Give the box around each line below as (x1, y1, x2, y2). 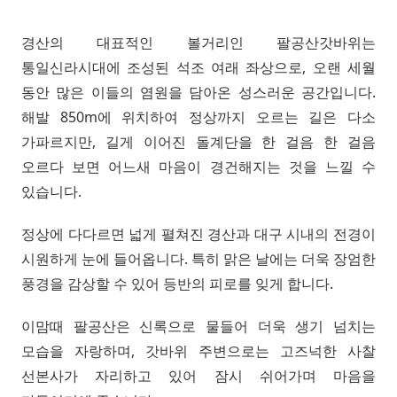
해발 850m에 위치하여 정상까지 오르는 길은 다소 (21, 106, 376, 127)
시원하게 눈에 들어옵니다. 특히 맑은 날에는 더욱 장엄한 (21, 248, 376, 269)
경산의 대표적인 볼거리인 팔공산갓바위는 (21, 32, 376, 52)
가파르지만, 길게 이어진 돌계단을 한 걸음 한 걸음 (21, 131, 376, 152)
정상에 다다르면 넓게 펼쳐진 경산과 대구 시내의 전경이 (21, 223, 376, 244)
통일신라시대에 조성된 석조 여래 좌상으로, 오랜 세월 (21, 57, 376, 77)
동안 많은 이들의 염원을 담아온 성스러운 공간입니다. (21, 82, 376, 102)
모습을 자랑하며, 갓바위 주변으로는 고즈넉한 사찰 (21, 340, 376, 361)
